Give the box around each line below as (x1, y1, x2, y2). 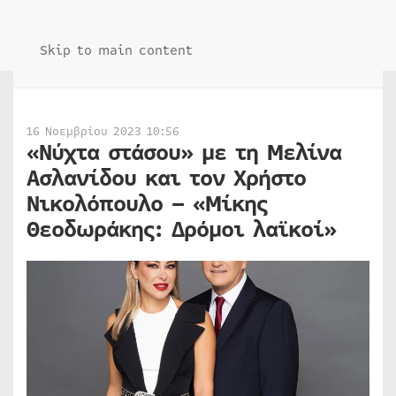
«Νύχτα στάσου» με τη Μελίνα (27, 136, 341, 170)
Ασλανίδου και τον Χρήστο (27, 162, 306, 195)
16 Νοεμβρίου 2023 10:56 (27, 123, 179, 141)
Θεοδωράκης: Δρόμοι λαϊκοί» (27, 213, 336, 247)
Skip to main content (40, 41, 193, 60)
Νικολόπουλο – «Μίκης (27, 187, 267, 221)
